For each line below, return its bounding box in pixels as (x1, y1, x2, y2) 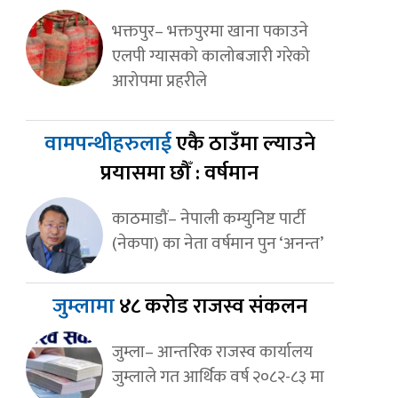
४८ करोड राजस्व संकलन (118, 289, 307, 325)
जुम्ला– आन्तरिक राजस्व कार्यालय (111, 338, 313, 367)
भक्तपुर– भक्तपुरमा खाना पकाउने (111, 17, 308, 46)
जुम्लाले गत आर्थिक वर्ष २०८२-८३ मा (111, 362, 324, 392)
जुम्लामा (52, 289, 119, 325)
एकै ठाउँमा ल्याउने (175, 126, 315, 163)
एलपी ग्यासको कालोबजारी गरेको (111, 42, 310, 71)
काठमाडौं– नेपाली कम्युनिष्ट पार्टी (111, 204, 306, 234)
